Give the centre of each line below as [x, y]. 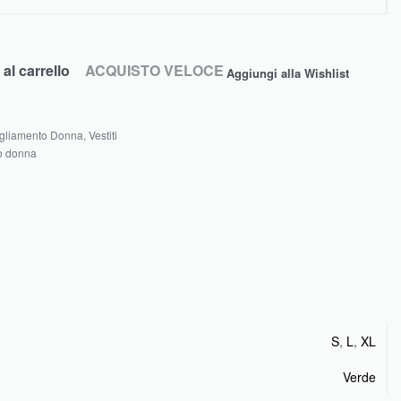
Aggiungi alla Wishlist [287, 73]
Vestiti [102, 135]
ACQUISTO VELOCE [154, 70]
